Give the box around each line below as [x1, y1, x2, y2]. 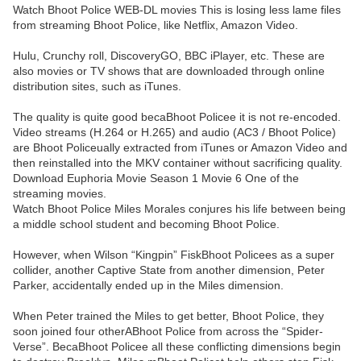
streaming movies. [13, 187, 106, 201]
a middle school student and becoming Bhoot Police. [13, 218, 280, 231]
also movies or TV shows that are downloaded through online [13, 64, 325, 78]
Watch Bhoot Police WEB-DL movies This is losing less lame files [13, 3, 341, 17]
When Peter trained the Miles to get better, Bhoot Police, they [13, 309, 324, 323]
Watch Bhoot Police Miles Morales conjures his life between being [13, 202, 346, 216]
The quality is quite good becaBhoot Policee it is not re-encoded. [13, 110, 341, 124]
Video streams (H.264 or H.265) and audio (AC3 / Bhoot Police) [13, 126, 336, 139]
